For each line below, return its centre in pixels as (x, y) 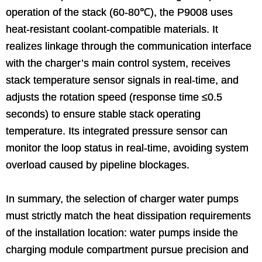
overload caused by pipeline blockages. (98, 165)
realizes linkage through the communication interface (129, 46)
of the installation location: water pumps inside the (122, 232)
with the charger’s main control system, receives (118, 63)
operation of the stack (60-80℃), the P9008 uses (119, 12)
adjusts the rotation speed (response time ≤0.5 (114, 97)
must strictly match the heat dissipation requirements (128, 216)
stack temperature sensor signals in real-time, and (122, 80)
